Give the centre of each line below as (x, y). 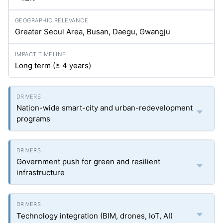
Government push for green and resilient (88, 162)
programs (33, 119)
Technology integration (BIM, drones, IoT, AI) (95, 216)
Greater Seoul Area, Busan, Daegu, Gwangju (93, 32)
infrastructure (41, 172)
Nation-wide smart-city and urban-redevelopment (105, 108)
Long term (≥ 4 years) (53, 65)
